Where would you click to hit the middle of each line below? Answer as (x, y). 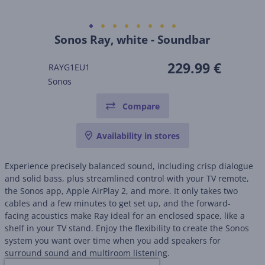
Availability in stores (138, 136)
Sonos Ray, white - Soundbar (132, 40)
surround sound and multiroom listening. (87, 253)
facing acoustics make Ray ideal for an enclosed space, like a (125, 216)
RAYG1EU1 (69, 67)
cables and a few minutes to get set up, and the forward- (118, 203)
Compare (141, 106)
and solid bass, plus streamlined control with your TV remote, (127, 178)
